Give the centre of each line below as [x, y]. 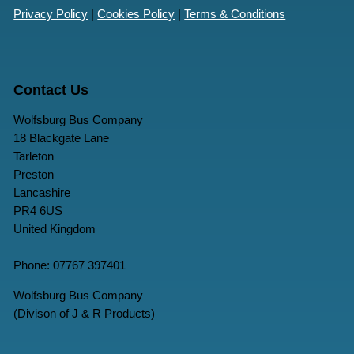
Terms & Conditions [235, 13]
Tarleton [34, 156]
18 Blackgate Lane [62, 138]
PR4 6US [38, 211]
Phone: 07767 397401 [70, 265]
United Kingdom [55, 229]
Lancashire [42, 193]
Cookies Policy [136, 13]
